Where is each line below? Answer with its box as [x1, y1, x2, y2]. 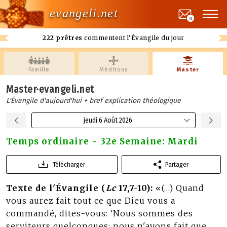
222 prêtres [43, 34, 83, 42]
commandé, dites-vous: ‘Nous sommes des [6, 208, 193, 218]
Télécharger [52, 161, 85, 168]
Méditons [99, 66, 128, 73]
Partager [165, 161, 189, 168]
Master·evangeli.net [6, 83, 94, 95]
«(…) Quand [156, 183, 204, 193]
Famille [28, 66, 50, 73]
